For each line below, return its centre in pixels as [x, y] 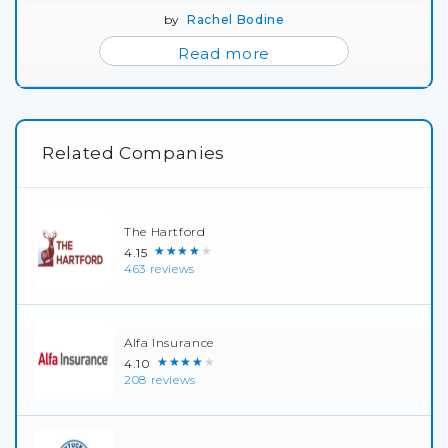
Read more [224, 53]
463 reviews [160, 268]
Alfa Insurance [169, 342]
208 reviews [160, 379]
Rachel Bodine [236, 19]
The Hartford [165, 231]
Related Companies [133, 153]
